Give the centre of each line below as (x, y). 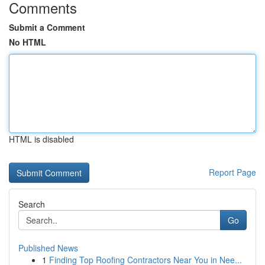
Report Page (232, 172)
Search (32, 204)
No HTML (28, 42)
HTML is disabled (41, 139)
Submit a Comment (47, 27)
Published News (48, 248)
